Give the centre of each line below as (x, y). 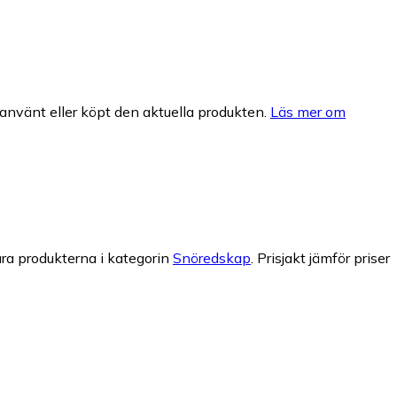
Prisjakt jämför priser (323, 258)
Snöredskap (212, 258)
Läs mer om (308, 111)
